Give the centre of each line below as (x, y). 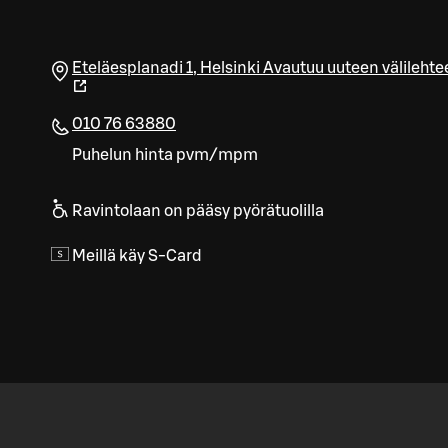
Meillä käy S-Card (137, 256)
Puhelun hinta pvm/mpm (165, 155)
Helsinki (230, 68)
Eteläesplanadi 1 (132, 68)
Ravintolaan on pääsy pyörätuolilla (198, 211)
